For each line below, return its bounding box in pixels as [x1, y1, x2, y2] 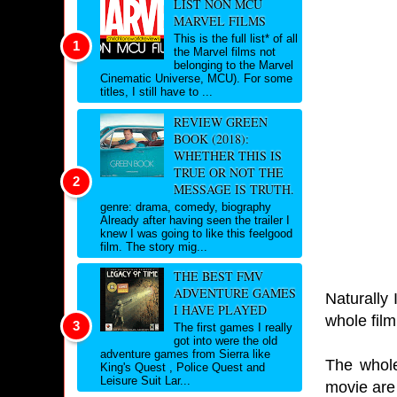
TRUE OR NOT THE [173, 163, 284, 181]
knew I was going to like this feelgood [100, 226, 292, 240]
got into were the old [173, 334, 277, 347]
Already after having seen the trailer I [100, 213, 290, 227]
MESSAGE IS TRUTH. [173, 180, 294, 198]
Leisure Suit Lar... [100, 374, 191, 387]
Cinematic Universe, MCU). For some [100, 72, 292, 86]
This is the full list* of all [173, 32, 298, 46]
